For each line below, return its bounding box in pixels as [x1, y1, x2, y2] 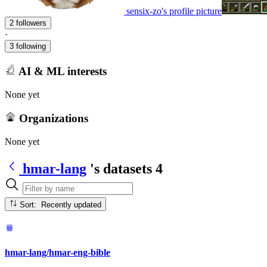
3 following [10, 42, 46, 51]
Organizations [15, 112, 88, 125]
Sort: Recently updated [41, 200, 102, 209]
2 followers [16, 18, 46, 28]
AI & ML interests [15, 64, 107, 77]
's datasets [90, 160, 152, 176]
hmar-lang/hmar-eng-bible [5, 247, 110, 257]
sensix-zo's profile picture [126, 6, 222, 17]
